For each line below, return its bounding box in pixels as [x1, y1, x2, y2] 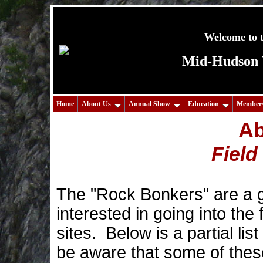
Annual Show [129, 100, 170, 108]
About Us [82, 100, 111, 108]
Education [188, 100, 219, 108]
